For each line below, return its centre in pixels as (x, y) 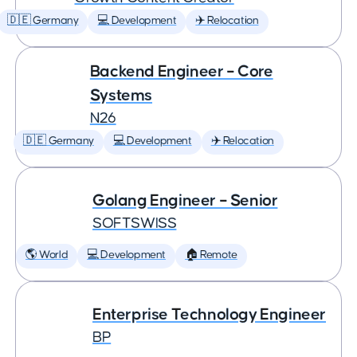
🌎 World (47, 255)
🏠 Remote (211, 255)
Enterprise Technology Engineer (209, 314)
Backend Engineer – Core (181, 71)
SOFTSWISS (135, 224)
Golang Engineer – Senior (185, 200)
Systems (121, 95)
